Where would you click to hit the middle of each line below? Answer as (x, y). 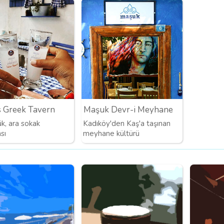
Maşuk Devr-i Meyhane (128, 110)
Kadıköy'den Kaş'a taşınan (127, 123)
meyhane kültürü (111, 133)
